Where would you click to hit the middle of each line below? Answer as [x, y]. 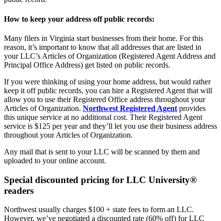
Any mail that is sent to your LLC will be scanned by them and [102, 152]
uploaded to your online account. [55, 161]
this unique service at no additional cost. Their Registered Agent [103, 117]
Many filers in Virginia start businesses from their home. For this [104, 38]
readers [19, 190]
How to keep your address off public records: [79, 19]
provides [191, 109]
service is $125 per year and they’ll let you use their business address [110, 126]
